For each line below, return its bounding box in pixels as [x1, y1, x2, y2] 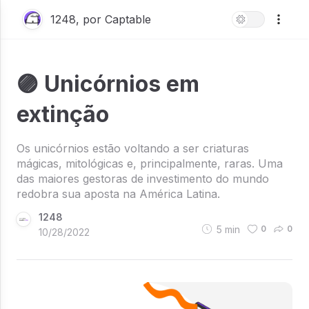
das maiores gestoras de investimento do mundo [17, 172, 269, 186]
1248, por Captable [50, 12, 151, 26]
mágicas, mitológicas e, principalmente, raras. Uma [17, 157, 283, 170]
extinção [17, 101, 109, 128]
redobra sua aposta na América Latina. [17, 187, 220, 201]
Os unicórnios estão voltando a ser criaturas [17, 141, 249, 155]
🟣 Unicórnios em [17, 70, 199, 97]
